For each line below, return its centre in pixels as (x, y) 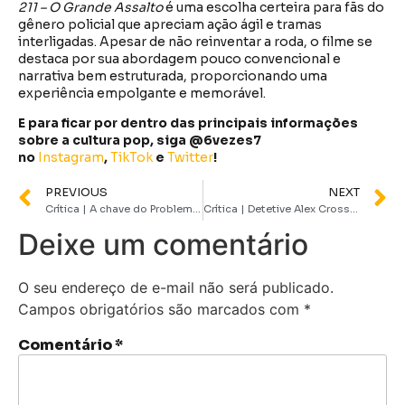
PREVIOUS (76, 192)
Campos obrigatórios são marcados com (161, 309)
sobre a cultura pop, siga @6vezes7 (140, 141)
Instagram (71, 158)
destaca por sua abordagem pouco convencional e (179, 59)
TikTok (133, 158)
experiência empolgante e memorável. (142, 94)
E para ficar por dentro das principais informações (188, 123)
